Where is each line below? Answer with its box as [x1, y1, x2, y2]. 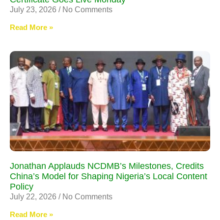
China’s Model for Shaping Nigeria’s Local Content [10, 171, 207, 181]
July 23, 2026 [10, 5, 58, 14]
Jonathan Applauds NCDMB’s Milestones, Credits [10, 161, 204, 171]
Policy [10, 181, 33, 192]
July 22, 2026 [10, 192, 58, 201]
